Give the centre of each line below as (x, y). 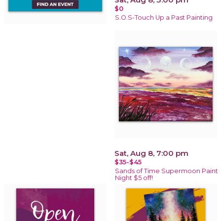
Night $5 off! (134, 178)
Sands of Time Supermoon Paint (166, 171)
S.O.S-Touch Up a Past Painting (164, 17)
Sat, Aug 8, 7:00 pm (151, 153)
